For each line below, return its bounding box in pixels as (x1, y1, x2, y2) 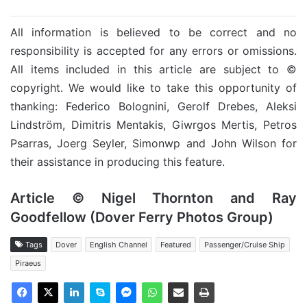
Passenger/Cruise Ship (204, 240, 285, 249)
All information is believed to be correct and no (10, 25, 297, 39)
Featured (160, 240, 191, 249)
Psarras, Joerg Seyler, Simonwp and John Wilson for (10, 136, 297, 150)
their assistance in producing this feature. (10, 155, 225, 169)
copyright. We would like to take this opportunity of (10, 81, 297, 95)
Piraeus (15, 258, 41, 268)
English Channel (90, 240, 147, 249)
